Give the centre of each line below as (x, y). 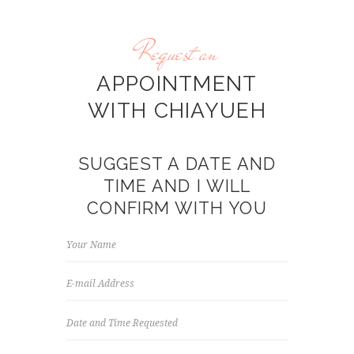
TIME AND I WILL (177, 186)
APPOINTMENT (177, 84)
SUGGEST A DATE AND (177, 164)
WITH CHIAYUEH (177, 111)
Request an (177, 53)
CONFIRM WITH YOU (177, 209)
